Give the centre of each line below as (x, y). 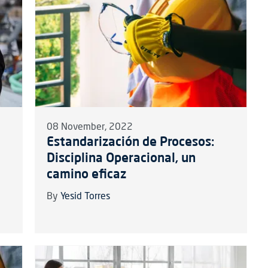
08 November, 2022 (89, 128)
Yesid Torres (85, 197)
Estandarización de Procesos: (130, 141)
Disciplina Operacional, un (121, 158)
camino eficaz (86, 174)
